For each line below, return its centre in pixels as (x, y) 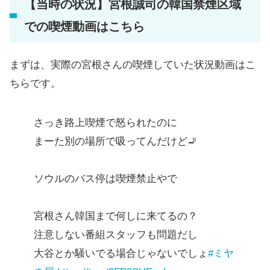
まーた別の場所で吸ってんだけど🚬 (116, 141)
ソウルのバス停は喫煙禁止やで (105, 178)
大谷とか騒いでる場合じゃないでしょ (121, 253)
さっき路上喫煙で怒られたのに (105, 122)
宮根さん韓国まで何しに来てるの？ (116, 216)
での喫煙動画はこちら (84, 27)
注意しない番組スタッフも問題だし (116, 234)
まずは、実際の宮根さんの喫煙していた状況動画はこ (133, 64)
